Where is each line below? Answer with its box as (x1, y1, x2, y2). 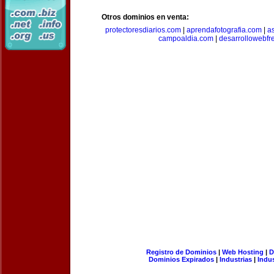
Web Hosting (221, 248, 264, 256)
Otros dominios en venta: (102, 13, 189, 21)
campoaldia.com (158, 34, 213, 43)
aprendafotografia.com (187, 26, 262, 34)
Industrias (220, 256, 252, 263)
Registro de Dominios (146, 248, 217, 256)
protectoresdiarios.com (105, 26, 181, 34)
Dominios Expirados (149, 256, 214, 263)
